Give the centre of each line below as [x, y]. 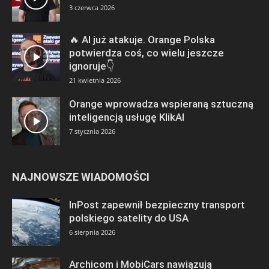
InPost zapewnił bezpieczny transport [157, 205]
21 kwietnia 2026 [95, 80]
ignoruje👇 [92, 66]
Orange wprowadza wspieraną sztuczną [161, 104]
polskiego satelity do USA [129, 218]
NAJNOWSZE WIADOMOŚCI [81, 177]
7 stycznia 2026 [92, 131]
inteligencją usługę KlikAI [127, 117]
